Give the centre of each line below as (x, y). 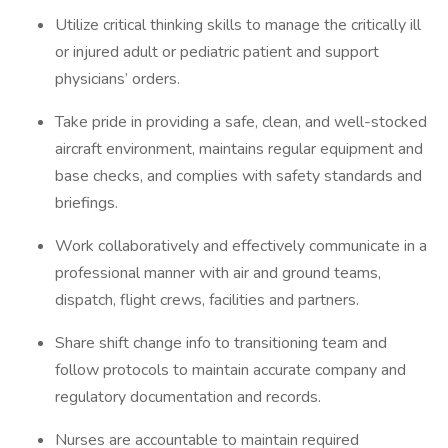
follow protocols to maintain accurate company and (230, 370)
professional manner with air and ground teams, (218, 273)
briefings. (86, 203)
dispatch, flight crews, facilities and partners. (207, 300)
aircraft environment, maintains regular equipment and (239, 149)
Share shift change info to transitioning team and (221, 343)
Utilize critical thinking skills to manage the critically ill (238, 25)
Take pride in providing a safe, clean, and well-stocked (241, 122)
